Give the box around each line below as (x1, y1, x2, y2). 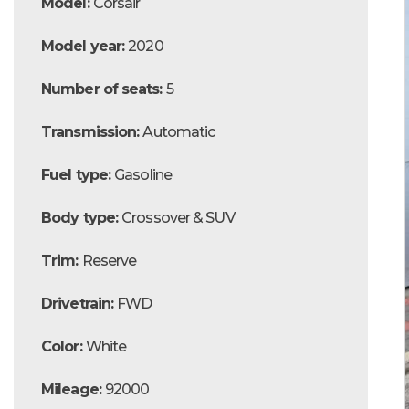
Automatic (142, 122, 215, 141)
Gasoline (114, 165, 172, 184)
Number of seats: (41, 79, 166, 98)
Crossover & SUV (121, 208, 235, 226)
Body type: (41, 208, 122, 226)
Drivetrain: (41, 294, 118, 312)
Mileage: (41, 380, 105, 398)
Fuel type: (41, 165, 115, 184)
